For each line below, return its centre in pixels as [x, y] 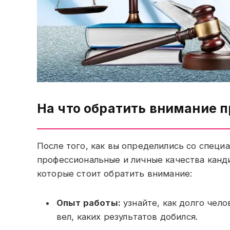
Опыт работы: [89, 203]
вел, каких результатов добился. [127, 216]
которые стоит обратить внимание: [115, 173]
